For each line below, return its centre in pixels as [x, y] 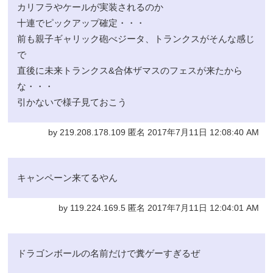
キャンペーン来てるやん [68, 177]
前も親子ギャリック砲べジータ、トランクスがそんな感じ [136, 38]
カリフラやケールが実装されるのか [90, 7]
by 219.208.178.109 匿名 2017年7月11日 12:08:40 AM [153, 132]
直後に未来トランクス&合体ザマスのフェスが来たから [130, 70]
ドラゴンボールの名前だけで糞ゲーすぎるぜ [109, 253]
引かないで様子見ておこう [72, 102]
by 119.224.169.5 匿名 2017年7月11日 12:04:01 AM [158, 208]
